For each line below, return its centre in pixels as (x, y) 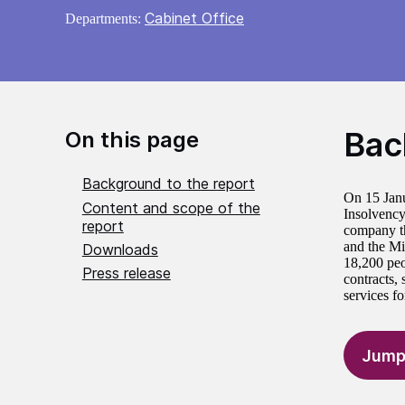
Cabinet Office (194, 19)
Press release (126, 273)
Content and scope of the (171, 207)
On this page (132, 140)
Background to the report (168, 184)
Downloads (120, 250)
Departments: (105, 19)
